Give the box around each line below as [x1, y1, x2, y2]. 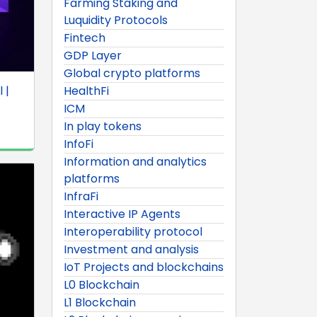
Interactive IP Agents [64, 205, 180, 222]
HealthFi [64, 82, 109, 99]
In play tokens [64, 117, 142, 134]
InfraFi [64, 188, 98, 204]
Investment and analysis [64, 241, 199, 258]
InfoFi [64, 135, 93, 152]
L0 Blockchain [64, 276, 139, 293]
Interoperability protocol [64, 223, 202, 240]
